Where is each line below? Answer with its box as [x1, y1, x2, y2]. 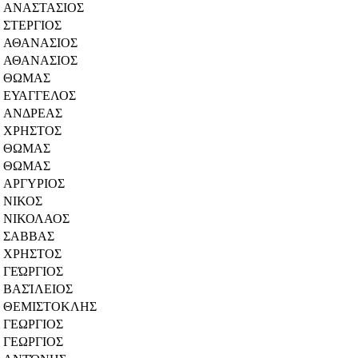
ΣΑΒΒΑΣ [3, 229, 54, 243]
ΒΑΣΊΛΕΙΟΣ [3, 281, 73, 296]
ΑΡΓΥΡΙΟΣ [3, 176, 65, 190]
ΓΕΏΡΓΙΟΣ [3, 264, 63, 278]
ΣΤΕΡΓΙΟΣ [3, 18, 62, 32]
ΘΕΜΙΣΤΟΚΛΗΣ [3, 299, 97, 313]
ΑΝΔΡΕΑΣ [3, 105, 62, 120]
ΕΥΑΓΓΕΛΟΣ [3, 88, 76, 102]
